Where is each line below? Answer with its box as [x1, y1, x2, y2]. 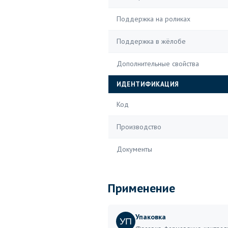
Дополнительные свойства [117, 59, 199, 68]
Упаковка [135, 212, 166, 221]
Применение [108, 180, 175, 196]
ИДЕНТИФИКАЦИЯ [117, 80, 179, 89]
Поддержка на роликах [117, 14, 190, 23]
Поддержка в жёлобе [117, 37, 186, 46]
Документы [117, 145, 152, 154]
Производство [117, 122, 161, 131]
